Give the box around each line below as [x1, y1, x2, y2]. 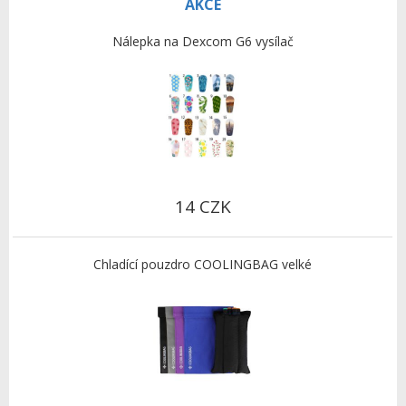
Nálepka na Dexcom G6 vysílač [111, 33, 294, 51]
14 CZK [174, 195, 231, 219]
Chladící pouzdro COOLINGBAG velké [93, 256, 313, 274]
